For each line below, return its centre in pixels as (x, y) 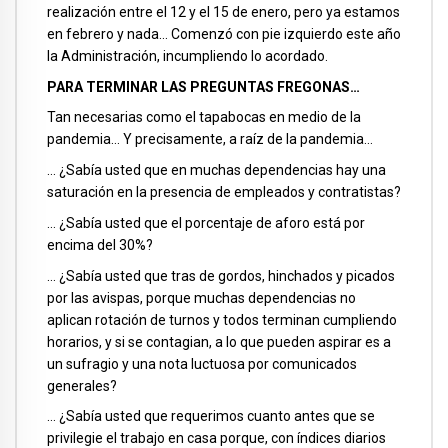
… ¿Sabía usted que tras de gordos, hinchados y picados (221, 275)
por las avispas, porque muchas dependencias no (201, 297)
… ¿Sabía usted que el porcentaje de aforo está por (206, 222)
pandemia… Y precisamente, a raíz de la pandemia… (210, 139)
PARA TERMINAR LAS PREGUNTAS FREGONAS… (203, 86)
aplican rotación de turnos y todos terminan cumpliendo (222, 319)
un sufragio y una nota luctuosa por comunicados (202, 363)
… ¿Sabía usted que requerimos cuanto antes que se (211, 416)
